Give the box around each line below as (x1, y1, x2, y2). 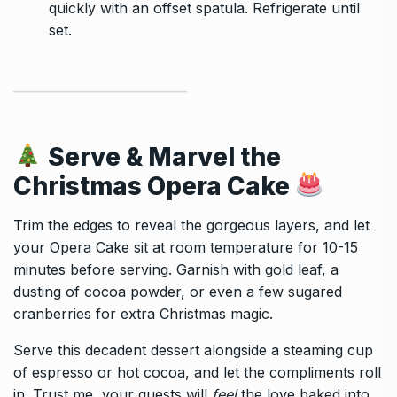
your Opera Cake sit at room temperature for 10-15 (13, 237, 358, 256)
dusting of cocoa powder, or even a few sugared (13, 282, 342, 300)
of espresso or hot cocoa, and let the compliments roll (13, 362, 381, 381)
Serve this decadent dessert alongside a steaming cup (13, 340, 373, 359)
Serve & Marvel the (47, 141, 281, 172)
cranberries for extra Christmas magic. (13, 304, 273, 323)
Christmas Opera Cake (13, 170, 295, 201)
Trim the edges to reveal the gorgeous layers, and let (13, 215, 370, 234)
